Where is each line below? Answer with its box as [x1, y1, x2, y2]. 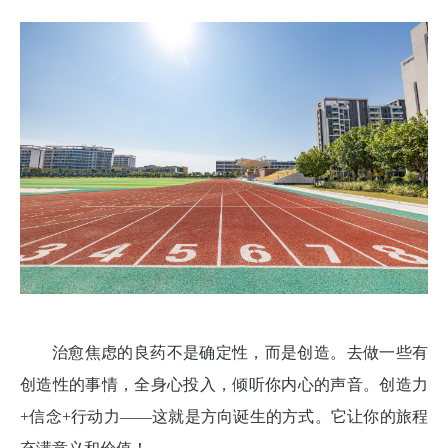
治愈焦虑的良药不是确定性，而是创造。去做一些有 [52, 343, 428, 361]
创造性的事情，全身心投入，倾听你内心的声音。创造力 [20, 375, 428, 393]
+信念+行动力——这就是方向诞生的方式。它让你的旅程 [20, 407, 428, 425]
